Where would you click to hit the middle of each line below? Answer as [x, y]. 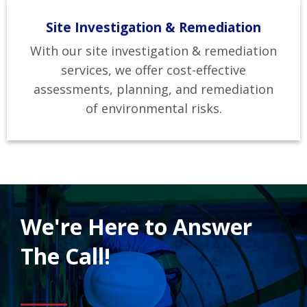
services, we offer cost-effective [153, 70]
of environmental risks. [153, 108]
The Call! [65, 256]
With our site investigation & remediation [153, 51]
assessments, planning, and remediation [153, 89]
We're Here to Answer [136, 226]
